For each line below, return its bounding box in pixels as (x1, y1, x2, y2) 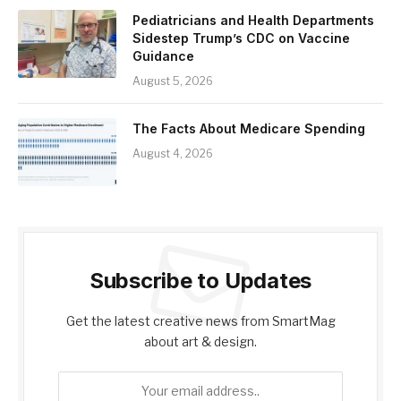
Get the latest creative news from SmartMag (65, 312, 336, 328)
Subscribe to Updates (89, 267, 312, 294)
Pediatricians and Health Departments (132, 12, 374, 28)
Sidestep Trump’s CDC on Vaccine (132, 30, 350, 46)
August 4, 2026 (132, 146, 213, 160)
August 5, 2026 (132, 73, 213, 88)
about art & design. (144, 333, 257, 349)
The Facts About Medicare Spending (132, 120, 365, 136)
